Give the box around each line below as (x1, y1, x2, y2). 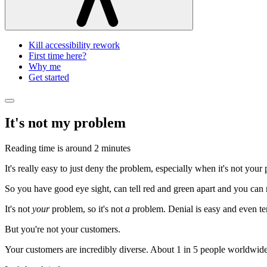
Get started (29, 72, 69, 82)
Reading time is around (5, 142, 94, 153)
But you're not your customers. (5, 223, 120, 234)
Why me (29, 61, 61, 72)
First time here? (29, 50, 86, 61)
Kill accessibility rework (29, 39, 120, 50)
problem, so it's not (49, 203, 125, 214)
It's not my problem (5, 114, 126, 131)
